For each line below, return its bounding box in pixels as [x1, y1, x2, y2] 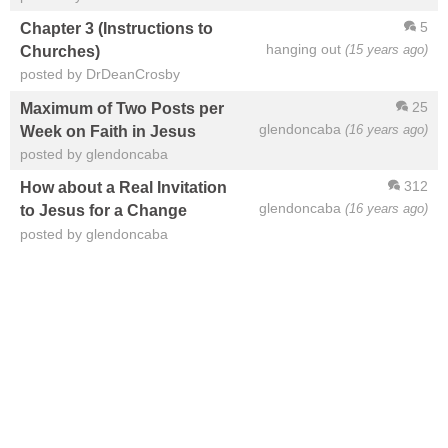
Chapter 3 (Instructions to [20, 19, 213, 38]
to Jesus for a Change [20, 201, 187, 220]
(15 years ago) [345, 41, 428, 57]
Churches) [20, 42, 100, 61]
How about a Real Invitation [20, 178, 227, 197]
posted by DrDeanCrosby [20, 66, 180, 83]
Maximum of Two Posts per [20, 98, 224, 117]
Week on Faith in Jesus [20, 122, 196, 140]
